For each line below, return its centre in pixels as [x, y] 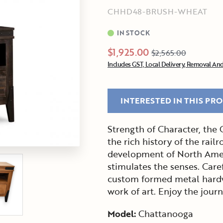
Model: [123, 214]
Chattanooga [166, 214]
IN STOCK [133, 33]
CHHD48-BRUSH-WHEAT [157, 12]
